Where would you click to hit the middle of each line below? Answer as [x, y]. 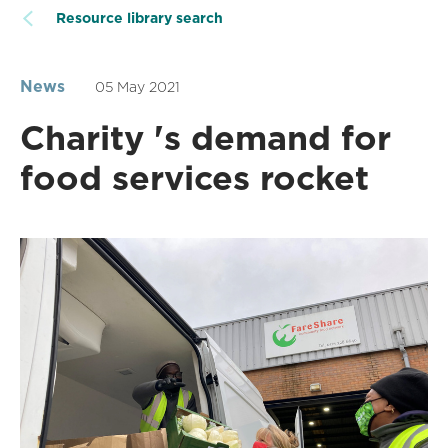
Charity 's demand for [205, 138]
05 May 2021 [137, 87]
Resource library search [139, 18]
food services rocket [194, 178]
